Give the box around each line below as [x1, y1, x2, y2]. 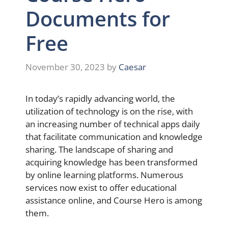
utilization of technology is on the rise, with [25, 105, 193, 118]
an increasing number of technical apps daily [25, 118, 200, 130]
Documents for [25, 4, 170, 33]
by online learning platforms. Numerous [25, 169, 183, 181]
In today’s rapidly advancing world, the [25, 93, 175, 105]
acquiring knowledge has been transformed [25, 156, 197, 168]
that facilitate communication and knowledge [25, 131, 203, 143]
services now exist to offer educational [25, 182, 177, 194]
